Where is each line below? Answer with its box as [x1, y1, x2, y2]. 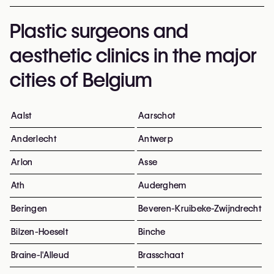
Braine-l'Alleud [11, 250, 70, 260]
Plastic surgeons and [10, 19, 188, 43]
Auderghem [138, 180, 187, 190]
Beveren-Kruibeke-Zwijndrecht [138, 204, 261, 213]
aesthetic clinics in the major [10, 43, 257, 67]
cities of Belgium [10, 68, 152, 92]
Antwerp [138, 134, 173, 144]
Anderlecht [11, 134, 56, 144]
